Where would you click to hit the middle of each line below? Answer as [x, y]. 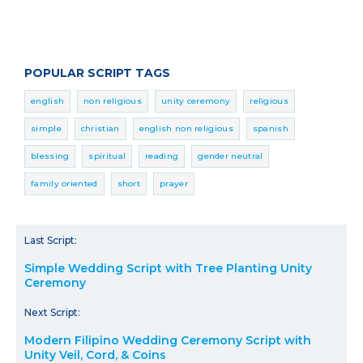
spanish [270, 128]
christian [100, 128]
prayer [174, 183]
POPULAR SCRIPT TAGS [97, 73]
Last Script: [51, 240]
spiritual [107, 156]
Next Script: [52, 312]
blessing [50, 156]
